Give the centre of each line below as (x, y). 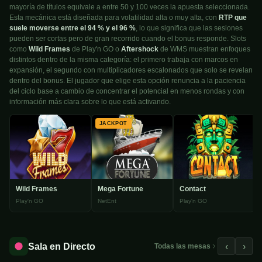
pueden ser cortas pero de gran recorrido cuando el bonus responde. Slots (128, 38)
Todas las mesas (182, 246)
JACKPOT (113, 123)
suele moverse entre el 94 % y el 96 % (73, 28)
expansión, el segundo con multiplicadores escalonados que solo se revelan (131, 70)
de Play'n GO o (96, 49)
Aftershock (140, 49)
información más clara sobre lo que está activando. (90, 101)
